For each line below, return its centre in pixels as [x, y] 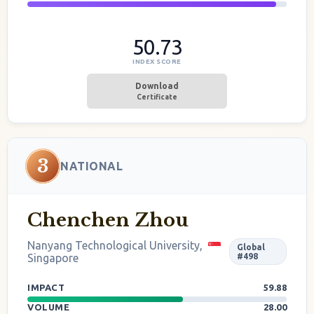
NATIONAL [91, 166]
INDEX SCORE [157, 61]
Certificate [157, 97]
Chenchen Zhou [108, 220]
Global [251, 247]
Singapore [53, 258]
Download [157, 86]
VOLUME [50, 307]
